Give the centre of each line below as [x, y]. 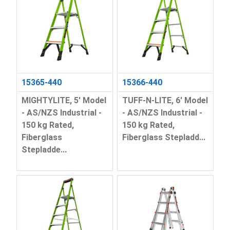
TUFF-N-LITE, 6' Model [165, 101]
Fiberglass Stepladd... [164, 138]
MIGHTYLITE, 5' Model [64, 101]
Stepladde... [44, 150]
